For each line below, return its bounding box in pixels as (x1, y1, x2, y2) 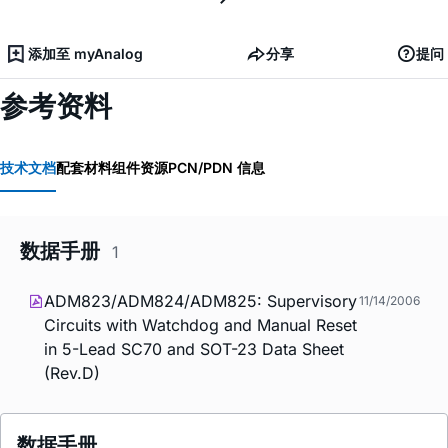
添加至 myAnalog (28, 45, 143, 63)
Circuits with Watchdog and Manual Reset (44, 315, 357, 336)
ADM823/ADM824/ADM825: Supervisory (44, 291, 357, 312)
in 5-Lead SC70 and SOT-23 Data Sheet (44, 339, 344, 360)
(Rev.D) (44, 363, 100, 384)
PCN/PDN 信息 (168, 159, 265, 177)
